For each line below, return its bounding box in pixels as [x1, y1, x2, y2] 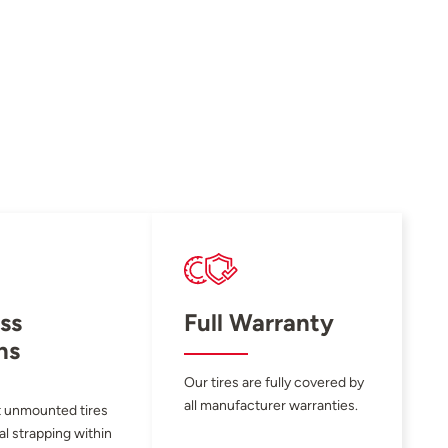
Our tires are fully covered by [184, 372, 364, 391]
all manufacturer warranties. [184, 395, 358, 414]
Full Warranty [184, 307, 334, 337]
